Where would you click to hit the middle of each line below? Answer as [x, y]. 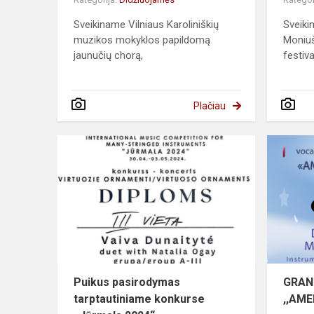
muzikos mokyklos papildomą [142, 40]
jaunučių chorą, [108, 56]
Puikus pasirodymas [127, 282]
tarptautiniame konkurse [139, 299]
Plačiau [209, 106]
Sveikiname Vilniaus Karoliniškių [146, 25]
